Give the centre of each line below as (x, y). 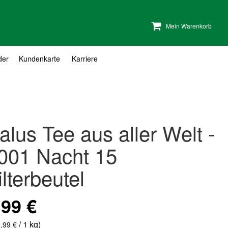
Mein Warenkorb (189, 25)
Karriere (85, 58)
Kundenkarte (39, 58)
